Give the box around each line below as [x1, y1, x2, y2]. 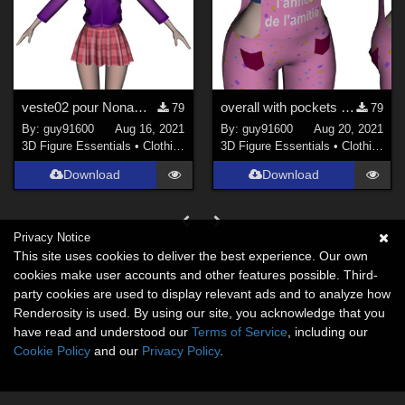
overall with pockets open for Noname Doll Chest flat [340, 99, 354, 115]
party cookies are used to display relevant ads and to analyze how [14, 287, 391, 301]
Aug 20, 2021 [313, 122, 383, 137]
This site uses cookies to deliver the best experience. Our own [14, 249, 368, 263]
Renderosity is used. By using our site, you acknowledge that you [14, 306, 385, 320]
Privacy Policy [142, 344, 220, 358]
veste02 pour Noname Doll [134, 99, 148, 115]
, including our [287, 325, 368, 339]
